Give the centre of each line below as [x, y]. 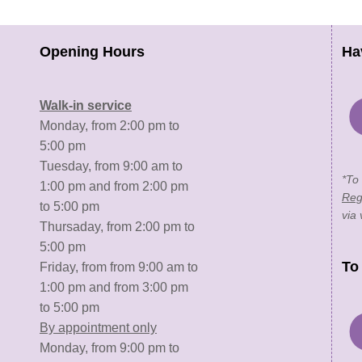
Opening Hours [92, 52]
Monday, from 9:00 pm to [109, 348]
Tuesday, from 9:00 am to [111, 166]
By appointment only [98, 328]
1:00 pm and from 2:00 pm [114, 186]
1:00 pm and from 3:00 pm [114, 287]
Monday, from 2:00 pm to [109, 126]
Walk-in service [85, 105]
